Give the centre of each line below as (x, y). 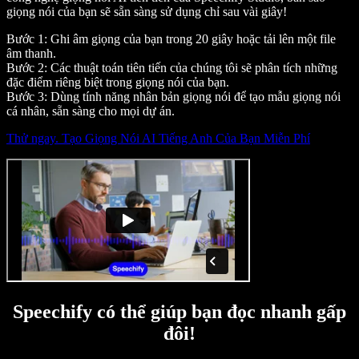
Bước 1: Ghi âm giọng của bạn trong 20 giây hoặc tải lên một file (171, 38)
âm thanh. (31, 53)
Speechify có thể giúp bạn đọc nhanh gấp (179, 311)
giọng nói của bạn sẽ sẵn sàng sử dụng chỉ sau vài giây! (147, 11)
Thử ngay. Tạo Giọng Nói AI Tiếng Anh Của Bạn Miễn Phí (158, 138)
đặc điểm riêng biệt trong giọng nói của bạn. (118, 82)
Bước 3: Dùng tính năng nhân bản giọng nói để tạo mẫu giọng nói (173, 96)
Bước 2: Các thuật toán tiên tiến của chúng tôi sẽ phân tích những (172, 67)
